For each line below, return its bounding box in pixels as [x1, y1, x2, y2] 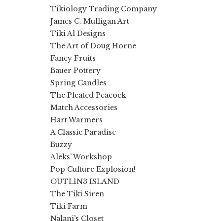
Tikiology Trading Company [50, 4, 157, 13]
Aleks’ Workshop [50, 152, 112, 161]
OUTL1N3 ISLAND [50, 177, 119, 186]
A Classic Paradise [50, 127, 116, 137]
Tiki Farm [50, 201, 87, 211]
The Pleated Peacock [50, 90, 126, 100]
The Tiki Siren [50, 189, 104, 198]
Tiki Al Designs [50, 29, 106, 38]
